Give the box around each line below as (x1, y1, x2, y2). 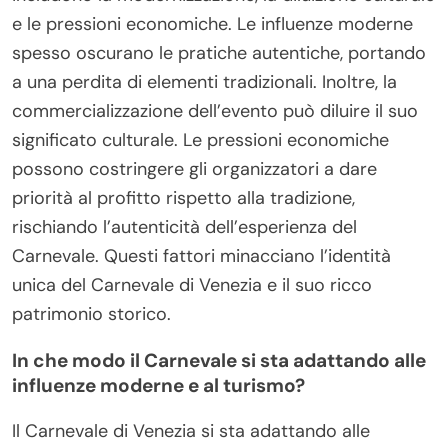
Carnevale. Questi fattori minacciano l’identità (12, 243, 391, 268)
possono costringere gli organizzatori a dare (12, 156, 377, 181)
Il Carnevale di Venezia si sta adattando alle (12, 418, 370, 443)
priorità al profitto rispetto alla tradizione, (12, 185, 355, 210)
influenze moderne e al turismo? (12, 372, 305, 398)
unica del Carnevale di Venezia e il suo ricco (12, 272, 372, 297)
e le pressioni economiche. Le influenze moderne (12, 11, 413, 36)
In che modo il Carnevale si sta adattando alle (12, 347, 426, 373)
